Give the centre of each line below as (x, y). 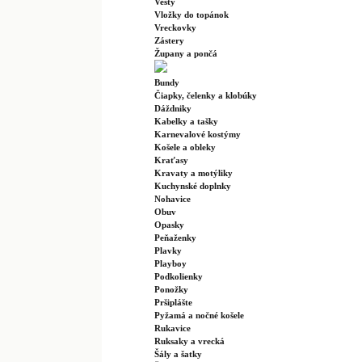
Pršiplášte (173, 302)
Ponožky (171, 289)
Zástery (169, 40)
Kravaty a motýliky (194, 173)
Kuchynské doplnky (193, 186)
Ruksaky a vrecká (189, 341)
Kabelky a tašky (186, 121)
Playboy (170, 263)
